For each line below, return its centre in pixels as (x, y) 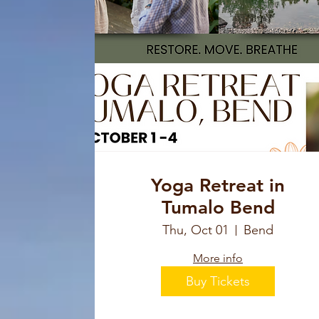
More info (218, 258)
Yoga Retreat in (218, 186)
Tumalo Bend (218, 208)
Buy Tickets (218, 281)
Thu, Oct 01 (195, 230)
